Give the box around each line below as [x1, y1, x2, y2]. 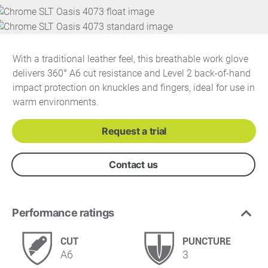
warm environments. [13, 96, 99, 108]
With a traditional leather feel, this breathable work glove [13, 53, 248, 65]
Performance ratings [12, 206, 114, 219]
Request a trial [101, 124, 167, 137]
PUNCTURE [182, 235, 231, 247]
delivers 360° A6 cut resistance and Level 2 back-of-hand [13, 67, 251, 79]
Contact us [109, 158, 158, 170]
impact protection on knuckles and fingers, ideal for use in [13, 81, 255, 93]
